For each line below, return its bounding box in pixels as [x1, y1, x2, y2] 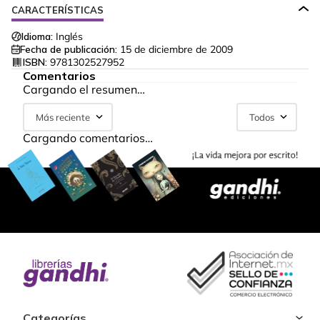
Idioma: [21, 30, 53, 44]
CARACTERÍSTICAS [11, 4, 104, 16]
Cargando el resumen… [23, 82, 145, 97]
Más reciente [36, 111, 90, 124]
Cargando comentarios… [23, 131, 153, 146]
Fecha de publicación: [20, 43, 117, 56]
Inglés [56, 30, 83, 44]
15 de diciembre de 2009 [120, 43, 233, 56]
